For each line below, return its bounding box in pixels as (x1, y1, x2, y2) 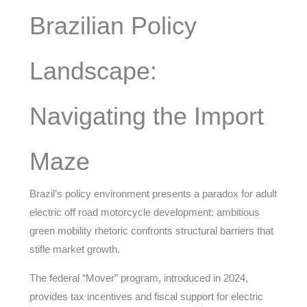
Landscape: (29, 57, 157, 85)
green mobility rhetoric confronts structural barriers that (29, 225, 273, 236)
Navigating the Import (29, 102, 264, 130)
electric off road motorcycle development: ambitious (29, 206, 260, 218)
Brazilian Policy (29, 12, 197, 40)
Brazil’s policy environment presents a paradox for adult (29, 188, 277, 199)
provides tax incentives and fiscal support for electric (29, 291, 263, 302)
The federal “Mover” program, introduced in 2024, (29, 272, 248, 284)
